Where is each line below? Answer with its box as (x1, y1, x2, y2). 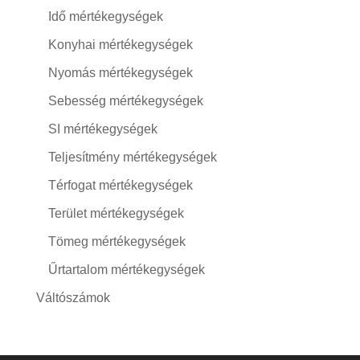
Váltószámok (35, 291, 110, 305)
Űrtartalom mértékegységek (47, 263, 205, 276)
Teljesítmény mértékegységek (47, 150, 217, 164)
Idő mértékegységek (47, 10, 163, 23)
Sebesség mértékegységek (47, 94, 203, 108)
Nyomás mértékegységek (47, 66, 193, 80)
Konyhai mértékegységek (47, 38, 193, 51)
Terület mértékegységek (47, 207, 184, 220)
